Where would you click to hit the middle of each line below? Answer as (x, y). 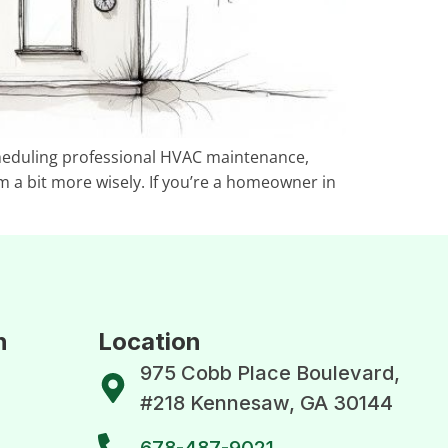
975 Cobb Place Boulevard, (270, 372)
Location (149, 341)
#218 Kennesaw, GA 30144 (267, 402)
